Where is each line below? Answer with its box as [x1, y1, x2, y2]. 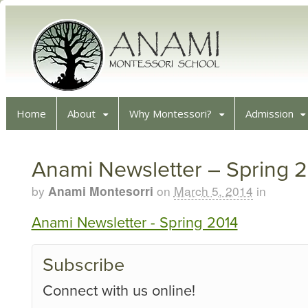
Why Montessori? [129, 107, 212, 120]
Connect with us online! [42, 282, 195, 300]
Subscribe [42, 254, 124, 277]
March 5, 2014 [173, 181, 253, 199]
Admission [245, 107, 294, 120]
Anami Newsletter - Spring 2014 [31, 214, 238, 232]
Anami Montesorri [47, 181, 153, 199]
